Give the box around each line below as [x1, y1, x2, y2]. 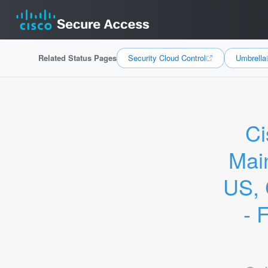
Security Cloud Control [128, 52, 206, 63]
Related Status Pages [38, 52, 117, 63]
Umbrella [236, 52, 266, 63]
